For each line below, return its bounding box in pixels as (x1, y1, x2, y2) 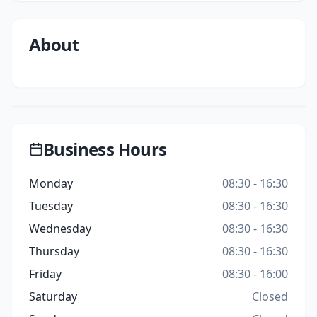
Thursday (29, 243, 79, 259)
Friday (29, 266, 62, 282)
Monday (29, 175, 73, 191)
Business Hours (43, 137, 167, 161)
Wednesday (29, 221, 91, 236)
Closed (252, 289, 288, 304)
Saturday (29, 289, 77, 304)
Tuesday (29, 198, 73, 214)
